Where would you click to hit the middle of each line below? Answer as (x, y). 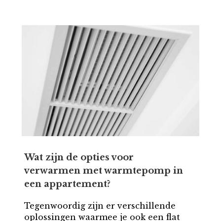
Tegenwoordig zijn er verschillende (100, 206)
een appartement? (67, 184)
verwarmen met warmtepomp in (103, 171)
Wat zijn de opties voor (79, 158)
